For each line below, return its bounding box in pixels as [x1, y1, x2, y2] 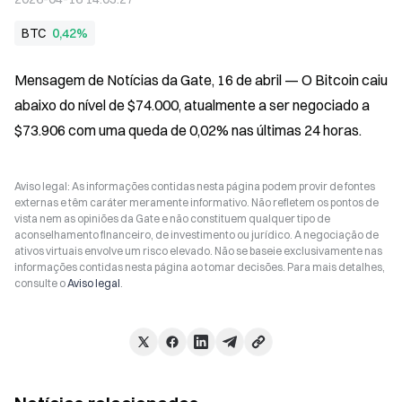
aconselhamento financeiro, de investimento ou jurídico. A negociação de [14, 228, 379, 241]
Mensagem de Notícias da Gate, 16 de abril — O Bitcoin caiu [14, 71, 388, 89]
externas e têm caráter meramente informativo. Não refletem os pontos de [14, 196, 379, 209]
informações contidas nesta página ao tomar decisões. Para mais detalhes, [14, 260, 385, 274]
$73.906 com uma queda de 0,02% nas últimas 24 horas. [14, 121, 362, 139]
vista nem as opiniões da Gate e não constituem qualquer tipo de [14, 212, 330, 225]
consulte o [14, 276, 67, 290]
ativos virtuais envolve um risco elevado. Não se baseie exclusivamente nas [14, 244, 382, 258]
